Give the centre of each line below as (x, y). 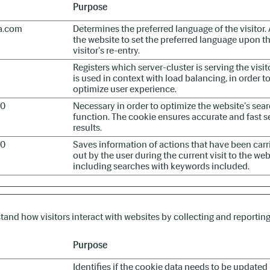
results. (87, 127)
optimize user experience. (125, 89)
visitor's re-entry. (106, 50)
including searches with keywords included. (161, 166)
